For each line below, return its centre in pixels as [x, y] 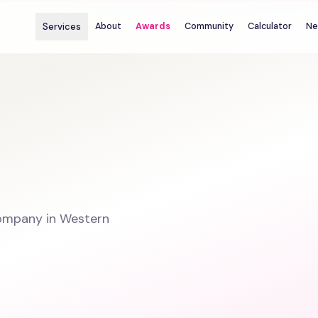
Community [209, 26]
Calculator [270, 26]
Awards [153, 26]
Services [62, 26]
